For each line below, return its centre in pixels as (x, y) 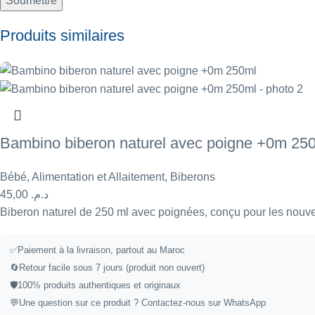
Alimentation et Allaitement (98, 176)
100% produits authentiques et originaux (99, 285)
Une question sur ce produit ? (80, 302)
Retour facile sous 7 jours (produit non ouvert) (112, 267)
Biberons (193, 176)
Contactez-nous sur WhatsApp (204, 302)
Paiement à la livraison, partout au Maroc (101, 250)
